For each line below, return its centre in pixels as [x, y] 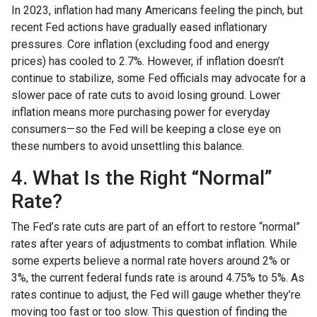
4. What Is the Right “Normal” [142, 178]
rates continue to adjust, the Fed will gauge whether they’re [156, 295]
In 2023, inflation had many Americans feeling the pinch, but [157, 11]
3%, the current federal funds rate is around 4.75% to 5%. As [158, 278]
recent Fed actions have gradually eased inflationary [139, 28]
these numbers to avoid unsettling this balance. [128, 146]
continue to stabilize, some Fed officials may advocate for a [158, 79]
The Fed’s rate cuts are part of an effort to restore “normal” [156, 227]
